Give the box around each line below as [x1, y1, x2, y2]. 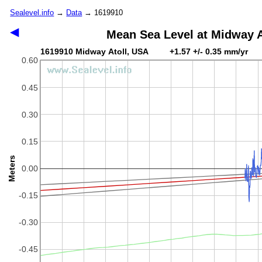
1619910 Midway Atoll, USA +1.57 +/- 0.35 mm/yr [40, 46, 249, 56]
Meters [7, 154, 17, 182]
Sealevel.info [10, 8, 54, 18]
